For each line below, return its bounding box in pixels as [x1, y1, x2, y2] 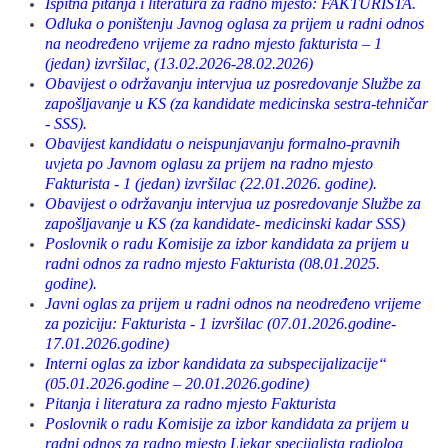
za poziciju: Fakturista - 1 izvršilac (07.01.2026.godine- [45, 315, 396, 332]
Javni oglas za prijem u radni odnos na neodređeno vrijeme [45, 295, 421, 312]
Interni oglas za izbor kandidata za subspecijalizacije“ [45, 355, 387, 372]
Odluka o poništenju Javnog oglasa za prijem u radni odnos [45, 15, 424, 32]
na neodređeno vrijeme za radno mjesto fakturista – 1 [45, 35, 382, 52]
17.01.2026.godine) [45, 335, 169, 352]
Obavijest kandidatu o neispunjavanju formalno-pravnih [45, 135, 400, 152]
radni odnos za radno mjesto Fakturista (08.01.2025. [45, 255, 380, 272]
